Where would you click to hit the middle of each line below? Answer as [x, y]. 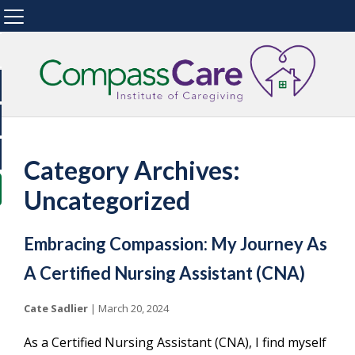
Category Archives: [132, 170]
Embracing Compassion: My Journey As [176, 243]
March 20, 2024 [134, 309]
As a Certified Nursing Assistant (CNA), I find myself [175, 343]
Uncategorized [107, 200]
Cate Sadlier [56, 309]
